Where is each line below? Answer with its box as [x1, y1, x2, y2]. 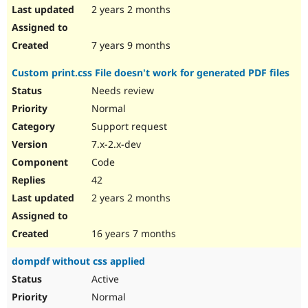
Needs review [89, 84, 154, 98]
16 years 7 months [89, 227, 176, 241]
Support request [89, 120, 167, 133]
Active [89, 272, 119, 286]
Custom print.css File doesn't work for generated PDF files [12, 66, 289, 80]
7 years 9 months [89, 38, 170, 52]
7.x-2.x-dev [89, 137, 141, 151]
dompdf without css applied [12, 254, 145, 268]
